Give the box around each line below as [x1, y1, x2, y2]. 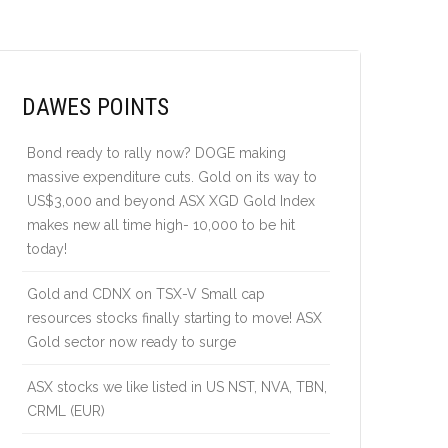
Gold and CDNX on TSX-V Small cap [27, 286, 265, 302]
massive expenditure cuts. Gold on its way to [27, 169, 317, 185]
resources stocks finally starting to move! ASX [27, 310, 322, 326]
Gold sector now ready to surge [27, 334, 236, 350]
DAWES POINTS [22, 93, 169, 121]
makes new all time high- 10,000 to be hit [27, 217, 295, 233]
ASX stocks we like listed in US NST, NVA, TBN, [27, 379, 327, 395]
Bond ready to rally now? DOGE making [27, 145, 286, 161]
